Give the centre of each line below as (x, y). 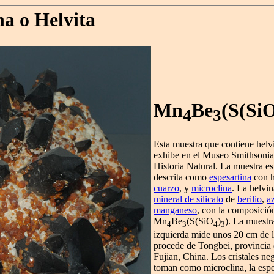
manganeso (175, 210)
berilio (250, 199)
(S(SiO (200, 221)
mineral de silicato (188, 199)
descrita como (181, 177)
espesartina (230, 177)
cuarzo (166, 188)
